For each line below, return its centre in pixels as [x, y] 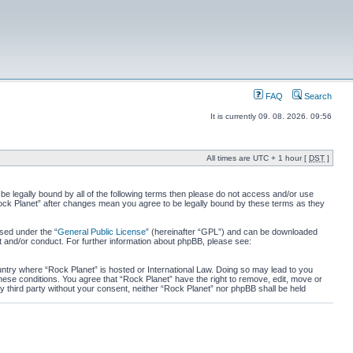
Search [317, 96]
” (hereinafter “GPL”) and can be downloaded [232, 232]
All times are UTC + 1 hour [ [258, 158]
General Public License [102, 232]
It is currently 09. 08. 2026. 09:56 [271, 116]
